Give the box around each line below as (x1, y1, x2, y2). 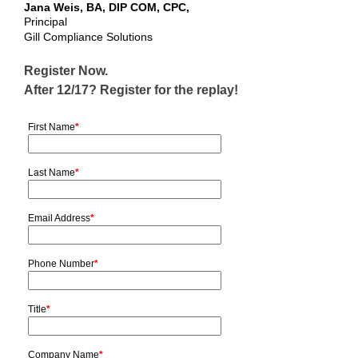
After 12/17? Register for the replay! (24, 83, 238, 97)
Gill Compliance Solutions (24, 30, 153, 44)
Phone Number (28, 258, 94, 270)
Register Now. (24, 64, 108, 78)
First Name (28, 121, 75, 133)
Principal (24, 15, 67, 29)
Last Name (28, 167, 75, 179)
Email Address (28, 213, 90, 225)
